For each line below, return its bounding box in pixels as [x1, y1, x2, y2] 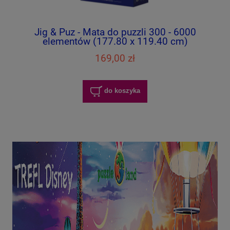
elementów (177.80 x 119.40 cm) [42, 35, 188, 47]
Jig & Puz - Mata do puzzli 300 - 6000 [34, 26, 196, 38]
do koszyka [104, 87, 140, 95]
